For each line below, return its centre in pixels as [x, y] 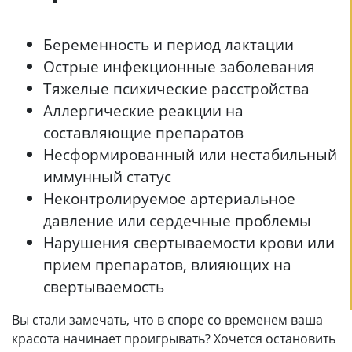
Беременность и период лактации [169, 44]
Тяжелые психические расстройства [176, 88]
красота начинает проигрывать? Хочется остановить [174, 338]
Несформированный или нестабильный [190, 154]
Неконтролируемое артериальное [169, 198]
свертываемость [104, 286]
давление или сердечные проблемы [177, 220]
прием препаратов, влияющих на [167, 264]
